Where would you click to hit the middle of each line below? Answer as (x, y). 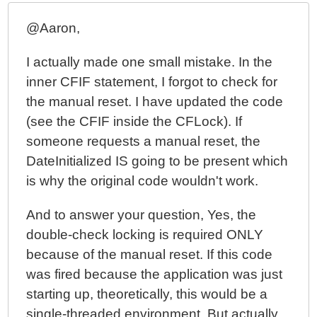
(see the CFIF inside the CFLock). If (134, 121)
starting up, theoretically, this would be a (147, 294)
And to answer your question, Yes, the (142, 215)
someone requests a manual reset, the (144, 141)
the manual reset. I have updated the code (155, 102)
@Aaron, (53, 28)
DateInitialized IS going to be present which (157, 161)
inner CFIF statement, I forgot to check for (152, 82)
